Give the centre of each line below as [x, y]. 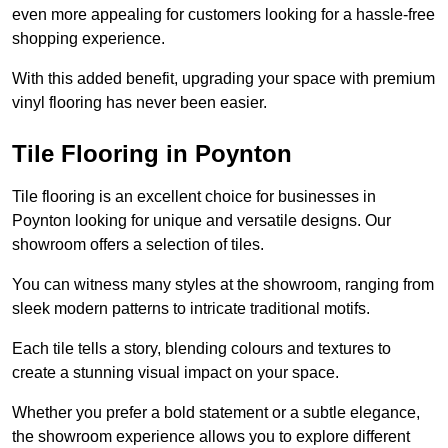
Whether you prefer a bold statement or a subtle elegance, [216, 413]
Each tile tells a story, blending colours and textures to [201, 349]
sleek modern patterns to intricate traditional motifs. [193, 309]
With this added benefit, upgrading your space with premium [223, 79]
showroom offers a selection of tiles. [138, 245]
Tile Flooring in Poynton [152, 154]
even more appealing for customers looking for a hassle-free [223, 15]
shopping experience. [90, 39]
